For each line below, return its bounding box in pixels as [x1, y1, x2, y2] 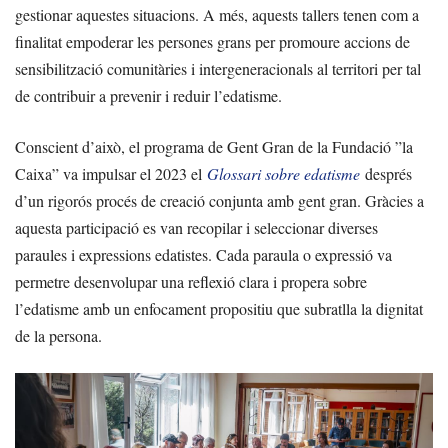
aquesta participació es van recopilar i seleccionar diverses [15, 216, 378, 238]
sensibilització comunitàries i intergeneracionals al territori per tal [15, 57, 421, 79]
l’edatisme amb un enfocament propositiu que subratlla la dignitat [15, 297, 423, 319]
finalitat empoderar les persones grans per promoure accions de [15, 30, 410, 52]
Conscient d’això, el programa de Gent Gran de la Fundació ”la [15, 135, 413, 157]
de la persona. [15, 324, 102, 346]
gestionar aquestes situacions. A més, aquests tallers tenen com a [15, 3, 419, 25]
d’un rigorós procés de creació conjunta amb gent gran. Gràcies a [15, 189, 424, 211]
